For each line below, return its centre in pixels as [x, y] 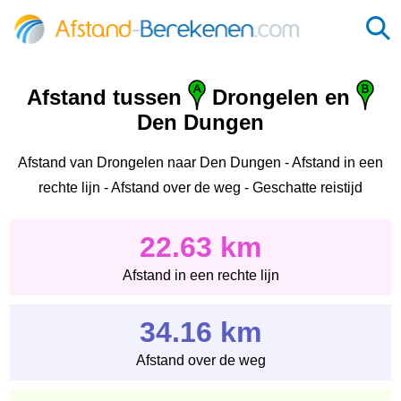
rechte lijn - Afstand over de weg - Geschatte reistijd [200, 187]
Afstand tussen [107, 98]
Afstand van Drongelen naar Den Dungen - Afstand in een [200, 162]
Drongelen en [281, 98]
